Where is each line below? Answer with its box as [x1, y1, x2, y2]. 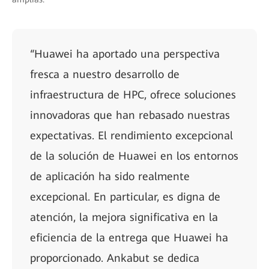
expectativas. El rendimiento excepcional [30, 129, 233, 142]
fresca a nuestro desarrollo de [30, 68, 180, 80]
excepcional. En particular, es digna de [30, 190, 220, 203]
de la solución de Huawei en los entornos [30, 150, 238, 162]
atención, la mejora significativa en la [30, 211, 218, 223]
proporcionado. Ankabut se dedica [30, 252, 199, 264]
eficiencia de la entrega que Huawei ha [30, 231, 228, 244]
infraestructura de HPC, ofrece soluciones [30, 88, 236, 101]
